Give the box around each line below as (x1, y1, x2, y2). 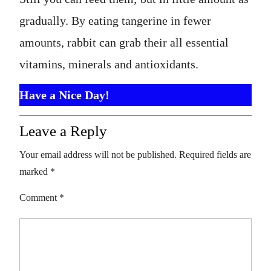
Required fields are (179, 149, 251, 160)
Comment (19, 192, 59, 203)
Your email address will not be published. (19, 149, 177, 160)
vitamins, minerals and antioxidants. (19, 57, 198, 71)
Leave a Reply (19, 122, 107, 139)
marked (19, 166, 50, 177)
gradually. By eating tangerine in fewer (19, 13, 211, 27)
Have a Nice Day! (19, 88, 109, 102)
